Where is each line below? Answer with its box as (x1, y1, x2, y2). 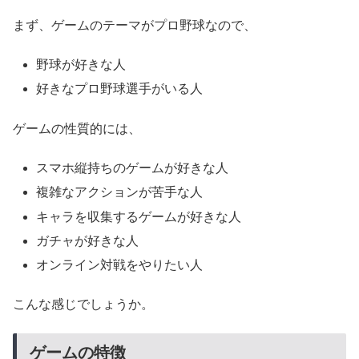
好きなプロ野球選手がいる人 (36, 82, 204, 96)
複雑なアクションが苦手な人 (36, 185, 204, 200)
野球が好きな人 (36, 58, 127, 72)
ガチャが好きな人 (36, 233, 139, 248)
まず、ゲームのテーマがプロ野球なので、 (13, 18, 256, 32)
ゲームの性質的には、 (13, 121, 141, 135)
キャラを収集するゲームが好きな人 (36, 209, 242, 224)
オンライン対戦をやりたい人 (36, 257, 204, 272)
